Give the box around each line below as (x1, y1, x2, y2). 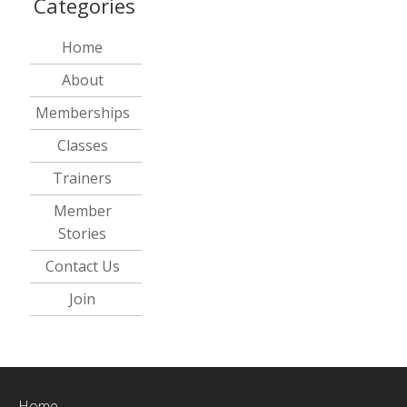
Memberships (35, 103, 130, 124)
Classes (56, 135, 108, 156)
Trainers (53, 168, 113, 189)
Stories (58, 223, 107, 244)
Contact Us (45, 256, 120, 277)
